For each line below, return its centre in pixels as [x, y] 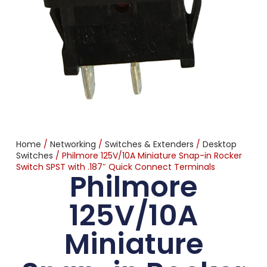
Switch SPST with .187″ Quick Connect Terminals [115, 167]
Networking [73, 145]
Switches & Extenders [149, 145]
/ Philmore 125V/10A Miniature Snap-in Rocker [147, 156]
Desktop [219, 145]
